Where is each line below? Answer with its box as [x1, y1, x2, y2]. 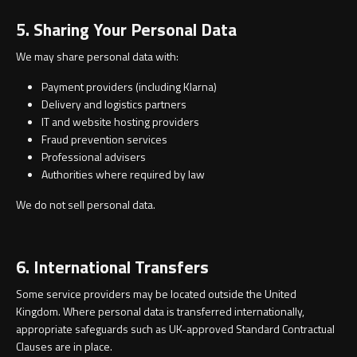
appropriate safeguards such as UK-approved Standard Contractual [16, 320, 335, 338]
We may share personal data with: [16, 48, 181, 65]
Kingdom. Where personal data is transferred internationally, [16, 303, 304, 320]
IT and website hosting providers [41, 113, 202, 131]
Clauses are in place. [16, 338, 115, 355]
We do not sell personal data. [16, 196, 158, 214]
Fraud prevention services [41, 131, 170, 148]
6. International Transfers [16, 253, 213, 280]
